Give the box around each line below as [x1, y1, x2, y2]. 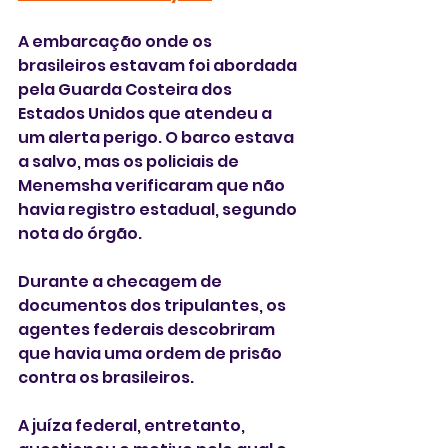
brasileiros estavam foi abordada [18, 54, 300, 78]
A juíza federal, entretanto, [18, 414, 251, 438]
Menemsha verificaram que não [18, 174, 288, 198]
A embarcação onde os [18, 30, 215, 54]
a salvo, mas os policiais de [18, 150, 242, 174]
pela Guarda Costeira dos [18, 78, 235, 102]
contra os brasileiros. [18, 366, 197, 390]
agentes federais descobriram [18, 318, 278, 342]
